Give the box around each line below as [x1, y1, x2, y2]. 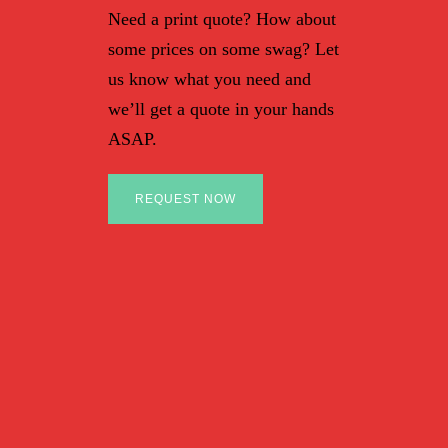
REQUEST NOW [134, 192, 236, 207]
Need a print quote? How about [107, 9, 336, 30]
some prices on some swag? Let [107, 39, 339, 60]
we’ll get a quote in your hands [107, 99, 334, 120]
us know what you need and [107, 69, 311, 90]
